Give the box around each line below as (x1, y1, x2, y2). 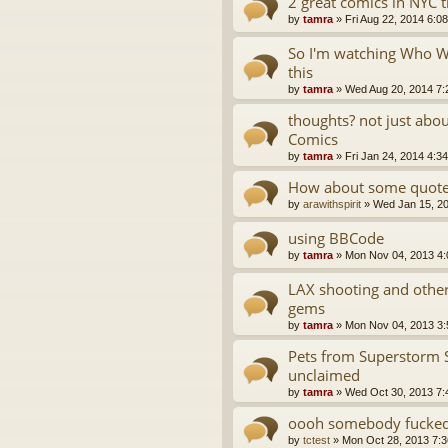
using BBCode (288, 228, 384, 249)
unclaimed (288, 365, 360, 386)
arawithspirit (303, 198, 361, 211)
